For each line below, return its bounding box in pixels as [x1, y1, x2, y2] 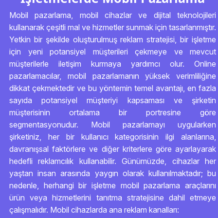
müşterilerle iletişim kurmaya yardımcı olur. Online [9, 59, 216, 69]
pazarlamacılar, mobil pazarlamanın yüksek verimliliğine [9, 71, 216, 81]
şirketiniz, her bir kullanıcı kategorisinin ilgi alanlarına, [9, 132, 216, 142]
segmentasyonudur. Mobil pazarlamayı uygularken [9, 120, 216, 129]
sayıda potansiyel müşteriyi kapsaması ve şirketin [9, 95, 216, 105]
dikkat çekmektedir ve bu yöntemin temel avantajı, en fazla [9, 83, 216, 93]
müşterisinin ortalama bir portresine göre [9, 108, 216, 117]
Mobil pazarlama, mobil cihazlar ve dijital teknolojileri [9, 10, 216, 20]
